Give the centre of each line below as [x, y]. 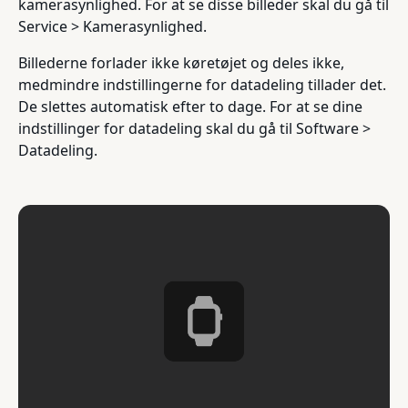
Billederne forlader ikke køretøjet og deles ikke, [181, 62]
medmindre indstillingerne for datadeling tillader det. [202, 84]
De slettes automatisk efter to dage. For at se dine [190, 106]
